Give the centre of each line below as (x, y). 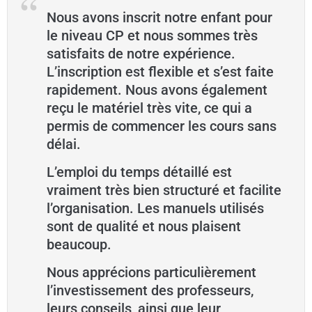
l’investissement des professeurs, (150, 291)
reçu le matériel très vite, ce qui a (149, 108)
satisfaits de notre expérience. (141, 54)
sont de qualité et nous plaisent (144, 227)
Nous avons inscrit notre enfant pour (159, 18)
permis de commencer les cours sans (162, 126)
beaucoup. (79, 245)
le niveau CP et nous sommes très (152, 36)
